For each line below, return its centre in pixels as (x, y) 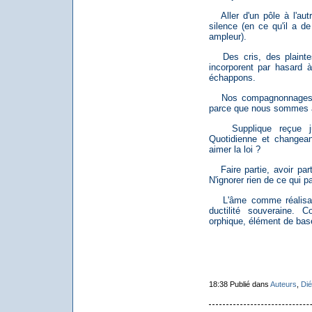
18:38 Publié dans (239, 284)
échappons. (232, 77)
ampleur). (227, 36)
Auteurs (283, 284)
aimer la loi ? (234, 149)
